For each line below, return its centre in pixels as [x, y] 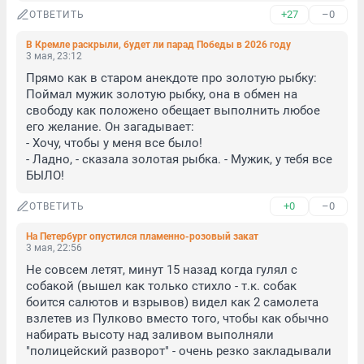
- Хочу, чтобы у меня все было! [114, 143]
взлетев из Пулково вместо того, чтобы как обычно [178, 318]
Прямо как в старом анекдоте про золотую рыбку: [171, 78]
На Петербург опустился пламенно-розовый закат [142, 236]
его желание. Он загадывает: [110, 127]
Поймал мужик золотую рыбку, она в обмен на [162, 94]
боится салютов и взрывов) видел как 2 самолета [172, 302]
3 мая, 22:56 [54, 248]
